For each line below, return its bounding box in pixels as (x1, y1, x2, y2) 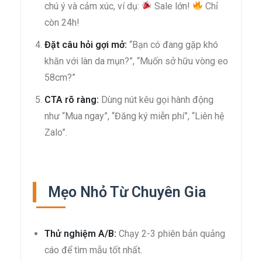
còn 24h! (44, 16, 80, 28)
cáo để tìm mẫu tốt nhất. (44, 244, 142, 256)
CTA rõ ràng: (44, 94, 99, 105)
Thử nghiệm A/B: (44, 227, 116, 239)
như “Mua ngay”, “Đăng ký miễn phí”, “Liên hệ (44, 110, 224, 122)
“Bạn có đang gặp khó (127, 39, 218, 50)
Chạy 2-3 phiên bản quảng (116, 227, 225, 239)
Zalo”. (44, 126, 67, 138)
